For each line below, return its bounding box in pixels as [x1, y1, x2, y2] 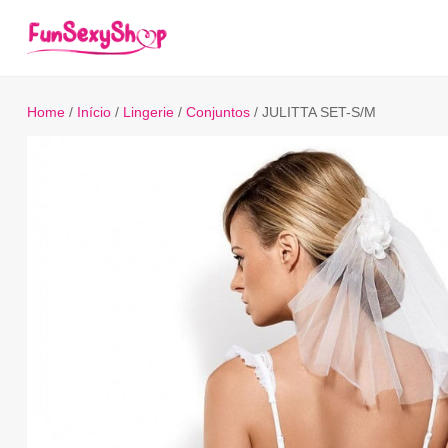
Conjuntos [185, 103, 250, 120]
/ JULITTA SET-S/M [249, 103, 376, 120]
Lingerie [122, 103, 174, 120]
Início [76, 103, 111, 120]
